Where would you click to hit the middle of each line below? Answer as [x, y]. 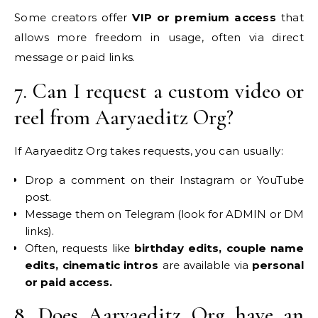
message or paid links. [75, 57]
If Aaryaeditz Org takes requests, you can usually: [149, 151]
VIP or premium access [204, 17]
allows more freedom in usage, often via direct [159, 37]
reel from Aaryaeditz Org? [124, 117]
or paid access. [68, 282]
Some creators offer [73, 17]
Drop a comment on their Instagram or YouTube [164, 180]
